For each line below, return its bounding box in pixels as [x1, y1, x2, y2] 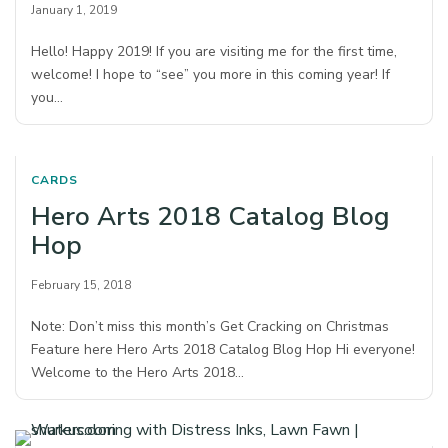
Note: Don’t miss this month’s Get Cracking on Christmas [31, 317, 390, 337]
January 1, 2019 [31, 2, 117, 19]
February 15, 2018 [31, 277, 131, 294]
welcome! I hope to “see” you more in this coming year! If [31, 65, 391, 85]
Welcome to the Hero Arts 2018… [31, 363, 245, 383]
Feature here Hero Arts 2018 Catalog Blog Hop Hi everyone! [31, 340, 416, 360]
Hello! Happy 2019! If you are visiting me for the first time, [31, 42, 398, 62]
